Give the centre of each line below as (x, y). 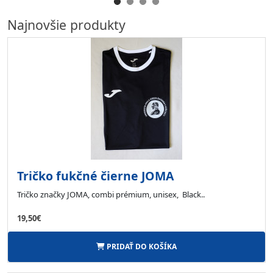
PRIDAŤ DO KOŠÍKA (141, 247)
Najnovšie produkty (66, 24)
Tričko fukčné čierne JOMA (95, 175)
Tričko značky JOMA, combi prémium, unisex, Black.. (111, 194)
